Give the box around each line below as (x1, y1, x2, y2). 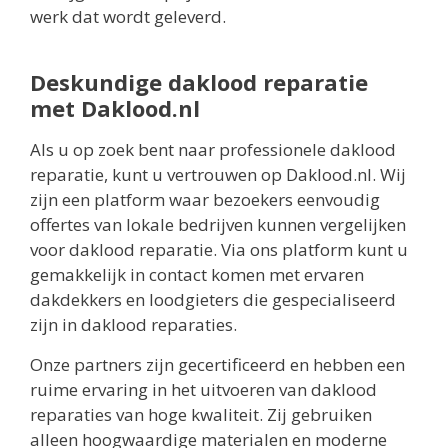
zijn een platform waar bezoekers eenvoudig (30, 188, 380, 212)
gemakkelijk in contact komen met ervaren (30, 263, 364, 287)
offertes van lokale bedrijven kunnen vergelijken (30, 213, 406, 237)
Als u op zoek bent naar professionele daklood (30, 138, 396, 162)
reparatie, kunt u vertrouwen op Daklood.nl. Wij (30, 163, 406, 187)
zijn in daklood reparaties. (30, 313, 237, 337)
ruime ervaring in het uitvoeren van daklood (30, 377, 377, 401)
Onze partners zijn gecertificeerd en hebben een (30, 352, 405, 376)
